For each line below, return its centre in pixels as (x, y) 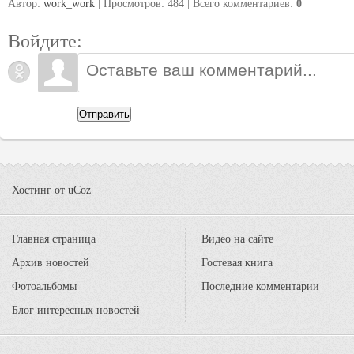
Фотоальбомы (44, 286)
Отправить (104, 114)
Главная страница (54, 239)
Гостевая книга (237, 263)
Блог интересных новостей (76, 310)
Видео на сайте (237, 239)
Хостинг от (40, 190)
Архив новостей (51, 263)
